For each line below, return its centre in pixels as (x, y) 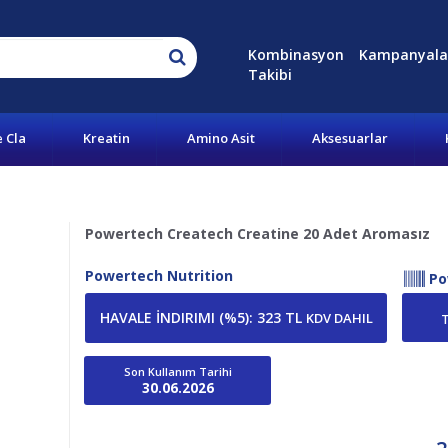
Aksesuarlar (350, 138)
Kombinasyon (295, 54)
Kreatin (106, 138)
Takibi (269, 74)
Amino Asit (221, 138)
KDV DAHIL (339, 318)
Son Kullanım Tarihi (177, 371)
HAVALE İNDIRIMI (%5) (174, 317)
